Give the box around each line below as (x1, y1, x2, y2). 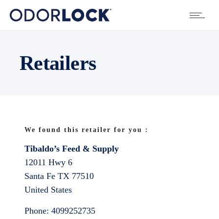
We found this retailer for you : (24, 126, 149, 133)
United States (24, 185, 72, 195)
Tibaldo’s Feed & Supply (24, 144, 119, 153)
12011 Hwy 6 (24, 157, 72, 167)
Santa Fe (24, 171, 58, 181)
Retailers (20, 52, 96, 74)
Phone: (24, 206, 51, 216)
